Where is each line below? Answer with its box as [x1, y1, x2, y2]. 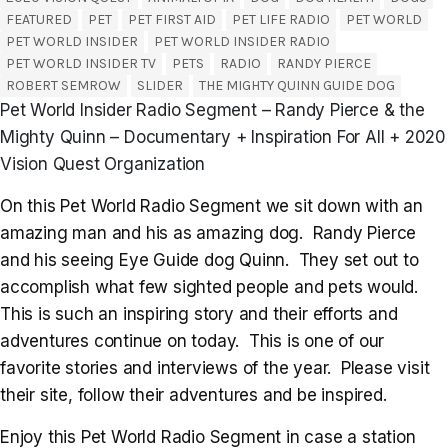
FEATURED [6, 10, 72, 28]
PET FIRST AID [128, 10, 216, 28]
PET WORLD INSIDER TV [6, 54, 156, 72]
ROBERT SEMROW [6, 76, 121, 94]
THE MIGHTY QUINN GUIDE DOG [199, 76, 395, 94]
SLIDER [137, 76, 183, 94]
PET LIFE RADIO [232, 10, 330, 28]
